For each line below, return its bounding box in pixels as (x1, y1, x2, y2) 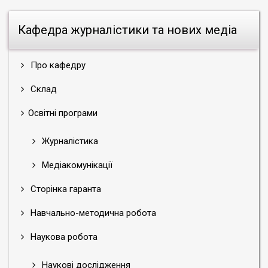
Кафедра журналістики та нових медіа (18, 23, 237, 37)
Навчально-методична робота (28, 208, 156, 218)
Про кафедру (28, 60, 86, 71)
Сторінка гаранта (28, 184, 101, 194)
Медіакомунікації (39, 160, 112, 170)
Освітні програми (28, 108, 98, 118)
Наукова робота (28, 232, 98, 242)
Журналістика (39, 136, 98, 147)
